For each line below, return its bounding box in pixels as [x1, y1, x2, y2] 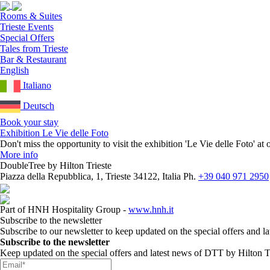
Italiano [23, 80, 51, 90]
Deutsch [23, 101, 54, 111]
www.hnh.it [128, 204, 174, 215]
